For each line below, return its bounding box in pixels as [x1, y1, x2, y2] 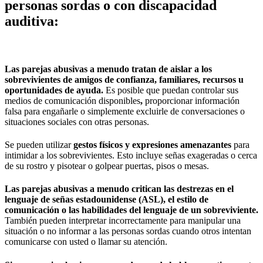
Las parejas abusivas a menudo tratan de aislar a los [5, 63, 212, 74]
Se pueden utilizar [5, 140, 73, 150]
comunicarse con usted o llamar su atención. [5, 237, 167, 247]
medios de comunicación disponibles [5, 95, 140, 106]
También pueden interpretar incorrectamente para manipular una [5, 215, 241, 226]
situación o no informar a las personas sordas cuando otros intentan [5, 226, 251, 237]
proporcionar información [143, 95, 240, 106]
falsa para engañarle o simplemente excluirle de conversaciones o [5, 106, 245, 116]
